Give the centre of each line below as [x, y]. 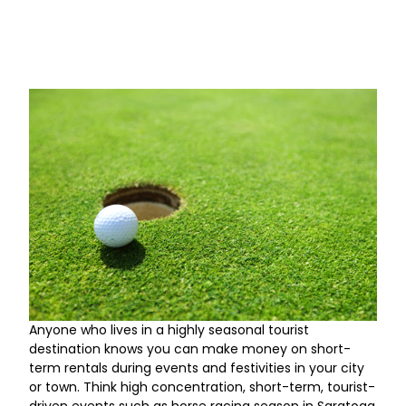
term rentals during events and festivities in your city [197, 368]
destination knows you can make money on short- [190, 349]
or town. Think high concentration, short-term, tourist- [203, 387]
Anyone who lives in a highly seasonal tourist [169, 330]
